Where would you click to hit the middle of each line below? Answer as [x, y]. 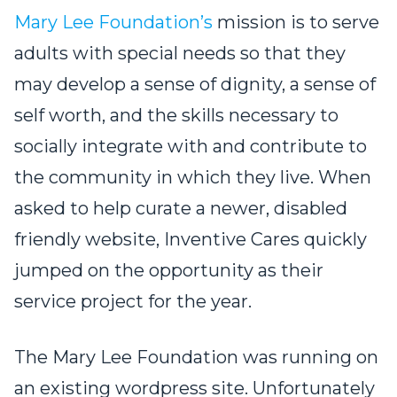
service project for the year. [133, 302]
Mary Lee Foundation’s [116, 23]
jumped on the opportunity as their [169, 271]
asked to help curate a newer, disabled [181, 209]
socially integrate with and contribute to [191, 147]
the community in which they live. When [193, 178]
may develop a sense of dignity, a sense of [195, 85]
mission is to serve [298, 23]
